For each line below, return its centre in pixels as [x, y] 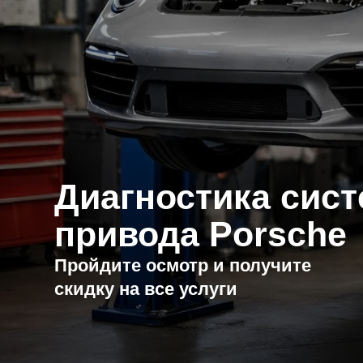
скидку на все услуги [130, 219]
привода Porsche [179, 170]
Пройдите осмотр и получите [163, 198]
